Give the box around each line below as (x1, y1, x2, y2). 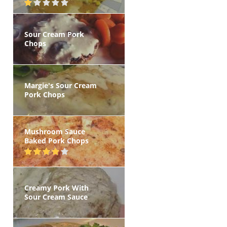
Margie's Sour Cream (24, 81, 97, 90)
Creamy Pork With (24, 183, 89, 193)
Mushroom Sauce (24, 127, 85, 136)
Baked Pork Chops (24, 136, 89, 145)
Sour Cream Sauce (24, 192, 88, 202)
